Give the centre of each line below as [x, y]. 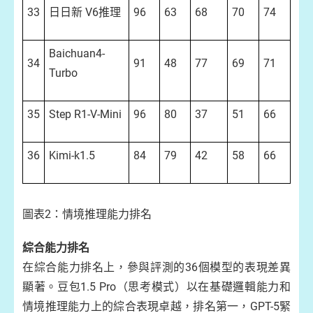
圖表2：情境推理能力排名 [87, 214]
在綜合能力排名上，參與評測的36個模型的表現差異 [156, 267]
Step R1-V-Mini [85, 114]
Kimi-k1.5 [72, 155]
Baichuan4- [77, 53]
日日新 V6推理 [85, 12]
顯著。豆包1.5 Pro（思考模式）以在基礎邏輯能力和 [156, 287]
